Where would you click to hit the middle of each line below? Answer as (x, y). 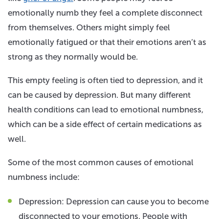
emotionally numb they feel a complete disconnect (105, 12)
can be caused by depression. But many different (99, 95)
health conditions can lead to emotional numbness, (106, 109)
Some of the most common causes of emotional (101, 162)
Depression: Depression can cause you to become (114, 201)
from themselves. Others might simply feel (89, 27)
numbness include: (44, 177)
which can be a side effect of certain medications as (105, 124)
